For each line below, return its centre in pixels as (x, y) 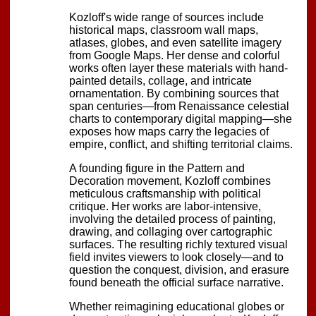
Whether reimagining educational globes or (177, 306)
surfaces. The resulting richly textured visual (178, 244)
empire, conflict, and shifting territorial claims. (181, 144)
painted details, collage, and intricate (160, 80)
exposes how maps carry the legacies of (169, 131)
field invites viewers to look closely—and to (176, 257)
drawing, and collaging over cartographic (171, 231)
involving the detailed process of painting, (172, 219)
